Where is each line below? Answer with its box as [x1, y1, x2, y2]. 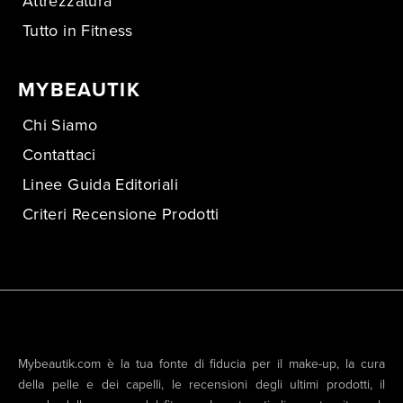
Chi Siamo [22, 112, 98, 137]
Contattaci [22, 142, 96, 166]
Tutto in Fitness [22, 18, 133, 42]
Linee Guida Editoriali [22, 172, 178, 196]
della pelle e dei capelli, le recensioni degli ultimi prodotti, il [18, 374, 385, 394]
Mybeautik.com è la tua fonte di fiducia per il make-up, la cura [18, 354, 385, 373]
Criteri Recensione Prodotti [22, 201, 219, 226]
